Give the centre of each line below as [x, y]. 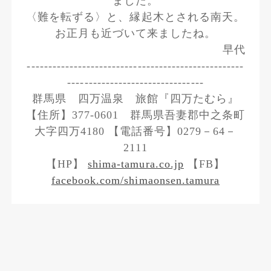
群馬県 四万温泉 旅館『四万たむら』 [135, 99]
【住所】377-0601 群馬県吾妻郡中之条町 [135, 115]
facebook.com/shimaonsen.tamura [135, 181]
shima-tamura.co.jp [136, 164]
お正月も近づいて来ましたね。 [135, 34]
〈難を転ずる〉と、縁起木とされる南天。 [135, 17]
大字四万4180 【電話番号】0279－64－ [135, 132]
